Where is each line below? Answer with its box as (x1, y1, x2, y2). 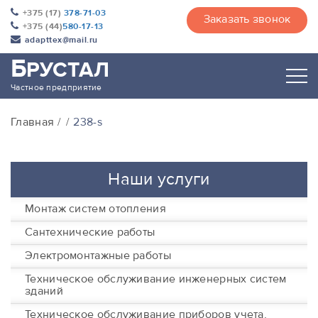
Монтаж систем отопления (25, 202, 166, 216)
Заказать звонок (203, 12, 291, 26)
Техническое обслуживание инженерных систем (25, 272, 287, 286)
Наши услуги (108, 168, 210, 190)
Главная (11, 115, 55, 129)
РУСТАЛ (26, 57, 110, 83)
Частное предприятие (11, 82, 102, 93)
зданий (25, 284, 63, 298)
